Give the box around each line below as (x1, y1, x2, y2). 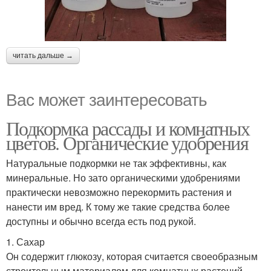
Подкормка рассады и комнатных (6, 115, 250, 142)
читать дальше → (13, 51, 73, 60)
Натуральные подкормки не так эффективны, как (6, 156, 226, 171)
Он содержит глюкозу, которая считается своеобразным (6, 249, 258, 264)
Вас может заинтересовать (6, 87, 207, 111)
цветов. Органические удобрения (6, 129, 248, 156)
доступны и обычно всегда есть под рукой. (6, 214, 196, 229)
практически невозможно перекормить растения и (6, 185, 232, 200)
